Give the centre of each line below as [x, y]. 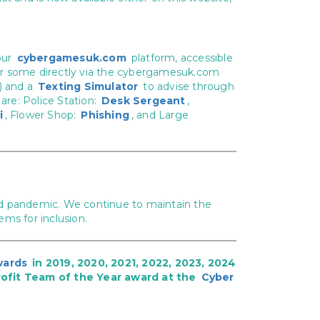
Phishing [105, 115]
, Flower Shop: [42, 115]
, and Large [160, 115]
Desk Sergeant [144, 101]
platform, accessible [180, 58]
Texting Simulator [88, 86]
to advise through [187, 86]
